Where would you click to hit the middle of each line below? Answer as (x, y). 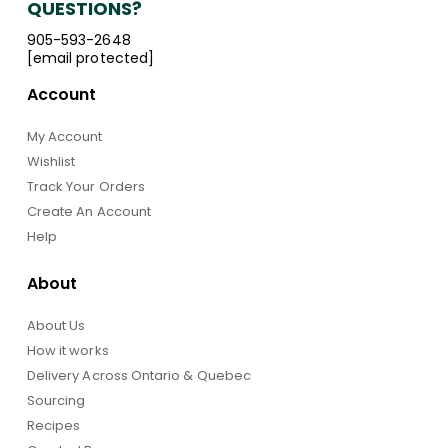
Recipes (53, 425)
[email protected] (90, 58)
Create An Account (88, 211)
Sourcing (56, 400)
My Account (64, 136)
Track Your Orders (85, 186)
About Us (56, 325)
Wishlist (51, 161)
